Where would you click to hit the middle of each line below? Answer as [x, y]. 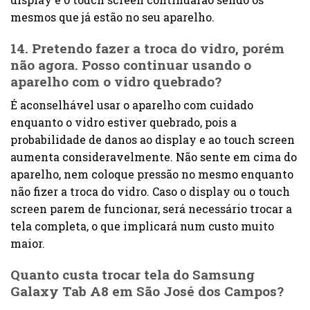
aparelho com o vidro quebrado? [116, 81]
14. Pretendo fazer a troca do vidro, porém [147, 48]
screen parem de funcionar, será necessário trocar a [151, 209]
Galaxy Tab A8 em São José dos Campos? [147, 291]
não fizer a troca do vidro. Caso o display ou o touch [150, 192]
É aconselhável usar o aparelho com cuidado [132, 105]
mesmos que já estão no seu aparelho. [112, 17]
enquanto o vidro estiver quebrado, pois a [124, 122]
